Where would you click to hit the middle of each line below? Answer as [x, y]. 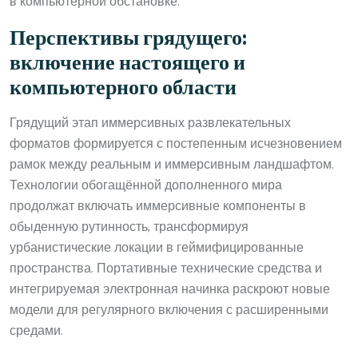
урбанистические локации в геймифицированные [157, 248]
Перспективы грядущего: [128, 39]
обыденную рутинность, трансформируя [129, 227]
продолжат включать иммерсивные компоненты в [158, 206]
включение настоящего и [127, 64]
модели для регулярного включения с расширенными [169, 310]
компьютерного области [123, 88]
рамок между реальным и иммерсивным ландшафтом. [172, 165]
